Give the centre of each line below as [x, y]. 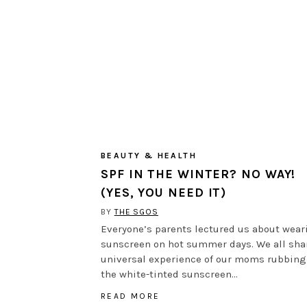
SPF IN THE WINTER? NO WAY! [198, 174]
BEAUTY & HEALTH [149, 155]
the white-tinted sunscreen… [169, 274]
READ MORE [131, 296]
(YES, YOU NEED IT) [164, 192]
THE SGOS [136, 211]
